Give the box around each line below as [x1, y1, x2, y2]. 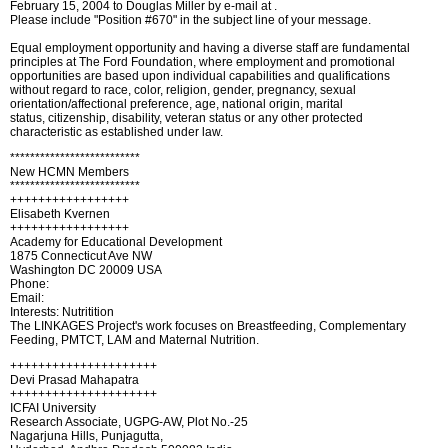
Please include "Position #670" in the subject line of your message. [10, 13, 371, 27]
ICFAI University [10, 401, 96, 415]
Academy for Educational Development [10, 235, 222, 249]
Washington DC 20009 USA [10, 263, 162, 277]
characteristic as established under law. [10, 125, 223, 139]
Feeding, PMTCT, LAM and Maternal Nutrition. [10, 333, 259, 347]
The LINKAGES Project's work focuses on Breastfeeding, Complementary [10, 319, 406, 333]
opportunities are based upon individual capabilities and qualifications [10, 69, 390, 83]
